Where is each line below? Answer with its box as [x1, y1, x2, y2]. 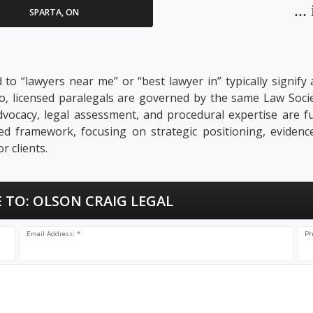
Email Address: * [26, 229, 80, 239]
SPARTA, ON [29, 6, 79, 18]
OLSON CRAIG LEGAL [29, 191, 174, 211]
